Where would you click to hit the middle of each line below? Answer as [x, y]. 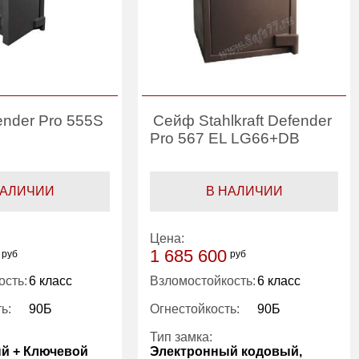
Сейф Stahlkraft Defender [243, 121]
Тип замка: [182, 337]
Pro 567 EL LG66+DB [225, 139]
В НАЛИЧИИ [244, 192]
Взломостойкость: [203, 281]
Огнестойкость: [195, 309]
